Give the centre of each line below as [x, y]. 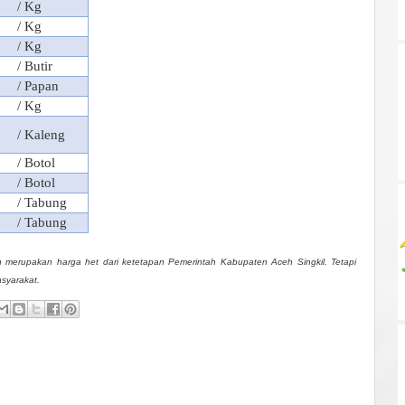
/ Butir [35, 66]
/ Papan [38, 86]
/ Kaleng [41, 135]
